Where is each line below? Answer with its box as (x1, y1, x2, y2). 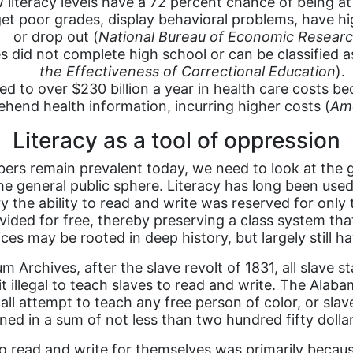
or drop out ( (13, 28, 98, 45)
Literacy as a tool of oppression (13, 127, 340, 154)
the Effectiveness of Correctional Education (39, 63, 336, 80)
